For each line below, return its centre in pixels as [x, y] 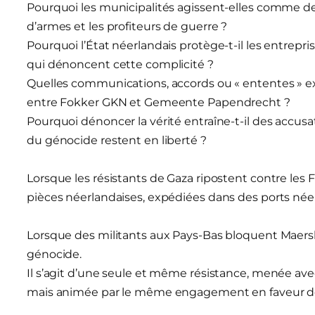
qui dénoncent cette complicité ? [120, 64]
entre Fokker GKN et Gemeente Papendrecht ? [159, 102]
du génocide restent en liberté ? [117, 140]
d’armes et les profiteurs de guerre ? [127, 26]
